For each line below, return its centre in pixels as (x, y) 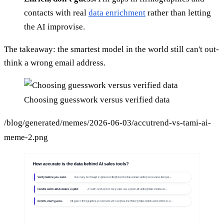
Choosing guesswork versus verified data (97, 99)
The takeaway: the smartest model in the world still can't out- (111, 49)
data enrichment (117, 12)
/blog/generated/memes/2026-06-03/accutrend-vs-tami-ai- (107, 122)
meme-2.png (26, 137)
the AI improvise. (54, 26)
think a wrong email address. (55, 62)
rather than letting (178, 12)
